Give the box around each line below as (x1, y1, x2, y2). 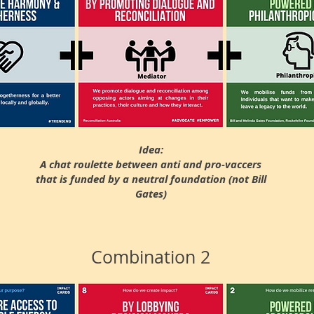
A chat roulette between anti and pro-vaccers (40, 157, 261, 172)
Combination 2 (91, 245, 210, 268)
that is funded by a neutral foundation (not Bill (35, 172, 266, 186)
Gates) (135, 186, 167, 201)
